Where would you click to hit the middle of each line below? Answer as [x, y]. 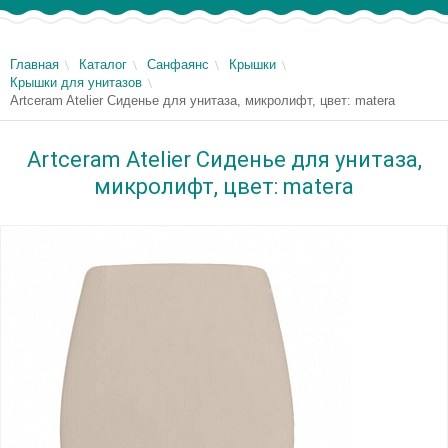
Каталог [103, 64]
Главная [34, 64]
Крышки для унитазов [76, 82]
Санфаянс [178, 64]
